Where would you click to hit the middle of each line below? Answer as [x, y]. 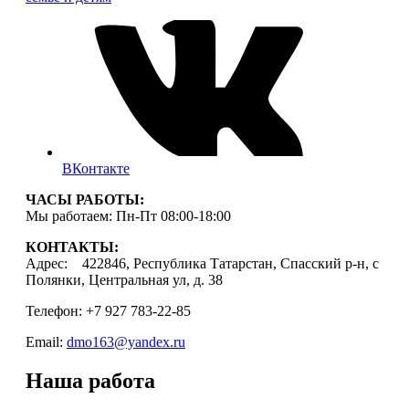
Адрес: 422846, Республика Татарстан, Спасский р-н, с [202, 264]
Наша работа [90, 381]
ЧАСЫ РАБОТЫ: [85, 200]
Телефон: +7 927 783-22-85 [108, 311]
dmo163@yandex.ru [126, 342]
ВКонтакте [96, 169]
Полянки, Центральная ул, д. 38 [124, 280]
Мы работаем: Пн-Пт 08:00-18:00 [128, 216]
